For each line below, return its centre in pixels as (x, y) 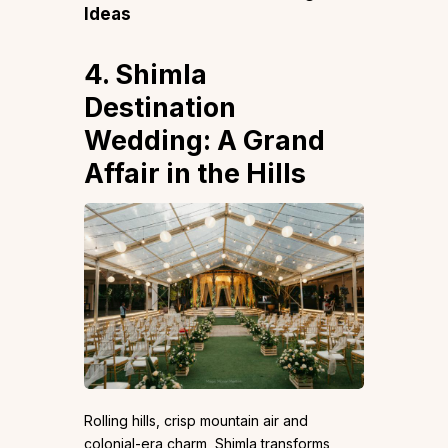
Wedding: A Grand (204, 140)
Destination (160, 107)
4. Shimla (145, 74)
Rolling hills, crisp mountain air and (196, 420)
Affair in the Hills (195, 173)
